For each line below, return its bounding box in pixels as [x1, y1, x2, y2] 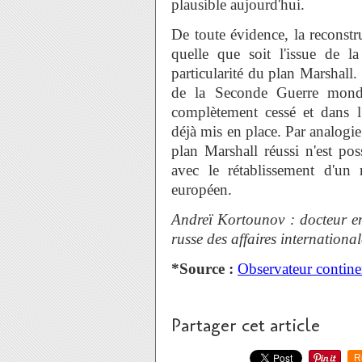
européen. [171, 181, 236, 198]
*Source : [171, 260, 234, 277]
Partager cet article [171, 314, 320, 338]
